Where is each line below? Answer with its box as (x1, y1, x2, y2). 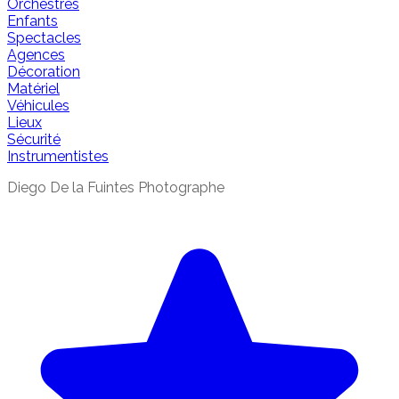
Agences (7, 46, 65, 63)
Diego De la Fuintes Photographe (7, 179, 224, 196)
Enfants (7, 12, 58, 29)
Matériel (7, 80, 60, 97)
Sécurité (7, 131, 61, 148)
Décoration (7, 63, 80, 80)
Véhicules (7, 97, 69, 114)
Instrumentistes (7, 148, 109, 165)
